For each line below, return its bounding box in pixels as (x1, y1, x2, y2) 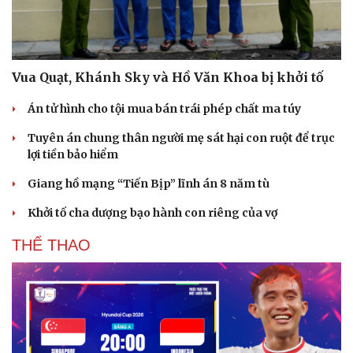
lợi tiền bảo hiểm (28, 147, 118, 162)
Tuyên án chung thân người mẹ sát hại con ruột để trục (28, 131, 335, 146)
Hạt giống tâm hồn (191, 6, 283, 19)
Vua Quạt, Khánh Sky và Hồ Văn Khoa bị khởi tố (12, 69, 324, 86)
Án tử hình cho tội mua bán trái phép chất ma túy (28, 102, 301, 117)
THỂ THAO (12, 236, 91, 255)
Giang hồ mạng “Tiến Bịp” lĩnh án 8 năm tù (28, 176, 269, 191)
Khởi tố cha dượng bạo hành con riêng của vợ (28, 206, 277, 221)
